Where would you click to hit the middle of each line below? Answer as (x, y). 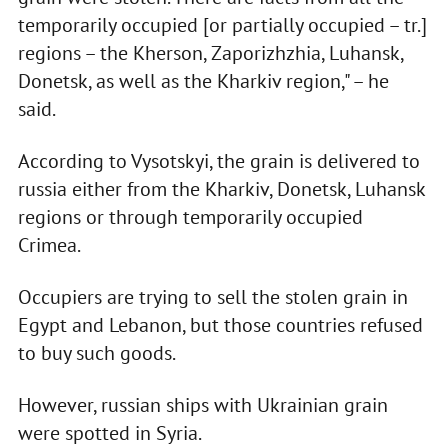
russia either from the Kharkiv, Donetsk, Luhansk (221, 189)
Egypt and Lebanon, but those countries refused (220, 325)
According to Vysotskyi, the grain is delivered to (218, 161)
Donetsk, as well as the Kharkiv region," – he (203, 81)
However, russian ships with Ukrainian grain (202, 405)
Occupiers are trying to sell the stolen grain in (212, 297)
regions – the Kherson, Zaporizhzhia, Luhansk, (210, 53)
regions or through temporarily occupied (190, 217)
